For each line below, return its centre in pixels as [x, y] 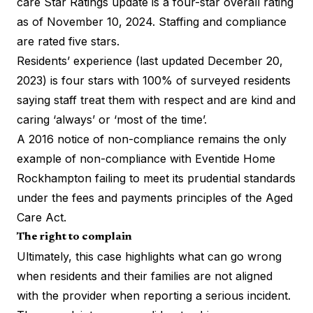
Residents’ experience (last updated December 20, [150, 60]
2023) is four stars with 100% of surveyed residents [154, 80]
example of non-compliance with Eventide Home [146, 158]
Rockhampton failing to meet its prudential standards [156, 178]
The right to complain [74, 236]
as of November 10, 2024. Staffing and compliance [152, 21]
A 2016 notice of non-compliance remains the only [152, 139]
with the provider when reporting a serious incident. [154, 295]
